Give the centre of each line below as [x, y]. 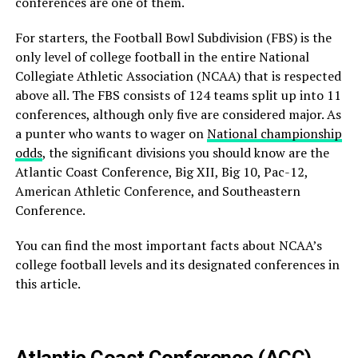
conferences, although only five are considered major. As [178, 115]
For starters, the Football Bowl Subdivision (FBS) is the [173, 38]
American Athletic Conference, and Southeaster [153, 191]
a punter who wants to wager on [111, 134]
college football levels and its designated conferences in [177, 265]
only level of [50, 57]
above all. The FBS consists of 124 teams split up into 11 [178, 95]
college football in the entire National [197, 57]
